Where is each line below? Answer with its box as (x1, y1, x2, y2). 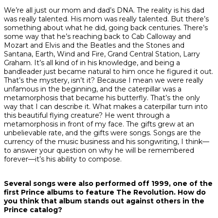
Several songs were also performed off (4, 179, 151, 188)
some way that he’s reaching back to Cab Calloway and (4, 32, 191, 41)
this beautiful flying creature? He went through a (4, 111, 170, 120)
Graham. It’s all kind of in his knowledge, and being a (4, 58, 180, 68)
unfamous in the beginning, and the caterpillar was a (4, 85, 182, 94)
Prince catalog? (4, 205, 62, 215)
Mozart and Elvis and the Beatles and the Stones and (4, 41, 184, 50)
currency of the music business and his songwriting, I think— (4, 137, 209, 146)
